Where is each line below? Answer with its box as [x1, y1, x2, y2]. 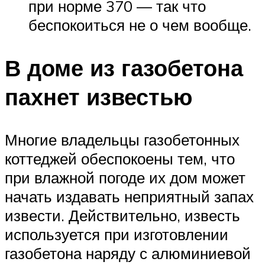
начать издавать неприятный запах [5, 186, 254, 206]
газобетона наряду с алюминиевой [5, 243, 251, 263]
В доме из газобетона [5, 53, 243, 82]
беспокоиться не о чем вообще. [28, 15, 251, 34]
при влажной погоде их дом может [5, 167, 245, 187]
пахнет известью [5, 82, 192, 111]
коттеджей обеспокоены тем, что [5, 148, 235, 168]
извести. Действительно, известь [5, 205, 240, 225]
